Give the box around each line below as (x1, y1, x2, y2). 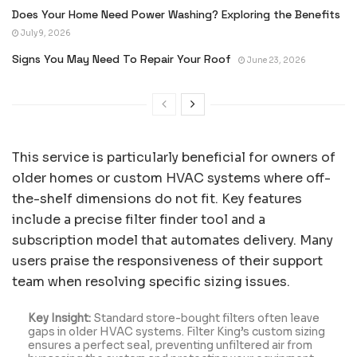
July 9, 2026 (19, 27, 71, 38)
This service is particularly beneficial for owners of (12, 148, 335, 166)
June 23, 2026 (245, 54, 306, 65)
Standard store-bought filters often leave (91, 311, 320, 325)
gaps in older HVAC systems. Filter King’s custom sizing (28, 324, 325, 339)
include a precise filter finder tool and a (12, 210, 265, 228)
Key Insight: (28, 311, 91, 325)
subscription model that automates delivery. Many (12, 231, 333, 249)
